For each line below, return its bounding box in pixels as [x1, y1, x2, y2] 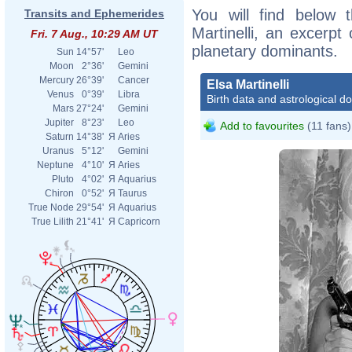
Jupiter [45, 117, 74, 128]
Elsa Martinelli [207, 77, 289, 91]
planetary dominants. [192, 42, 338, 60]
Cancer [118, 75, 149, 86]
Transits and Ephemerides [24, 7, 164, 20]
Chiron [45, 188, 74, 199]
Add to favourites [220, 119, 304, 132]
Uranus [42, 145, 74, 156]
